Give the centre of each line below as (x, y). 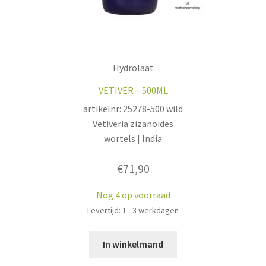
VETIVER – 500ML (133, 90)
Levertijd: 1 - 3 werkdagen (133, 210)
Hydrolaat (133, 67)
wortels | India (133, 138)
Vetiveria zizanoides (133, 123)
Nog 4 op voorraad (133, 195)
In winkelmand (133, 244)
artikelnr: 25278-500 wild (133, 108)
